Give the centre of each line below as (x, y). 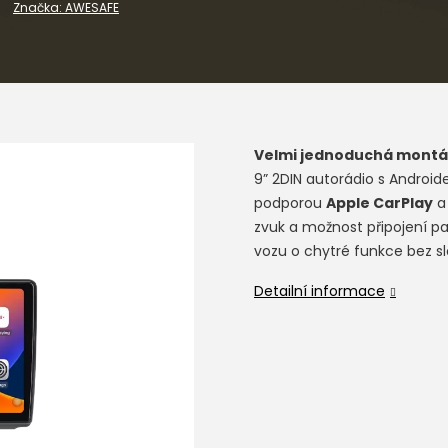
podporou (290, 203)
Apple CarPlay (379, 203)
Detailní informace (319, 291)
